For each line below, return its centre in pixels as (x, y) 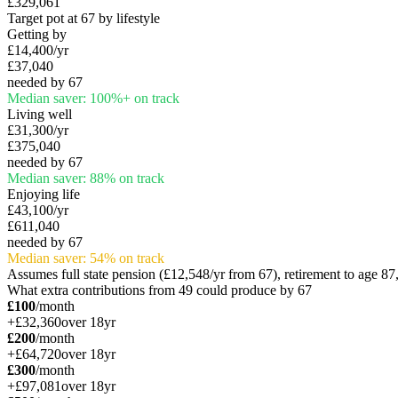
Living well (40, 114)
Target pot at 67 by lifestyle (84, 18)
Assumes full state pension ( (85, 274)
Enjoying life (44, 194)
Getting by (37, 34)
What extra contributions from (93, 290)
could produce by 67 (252, 290)
